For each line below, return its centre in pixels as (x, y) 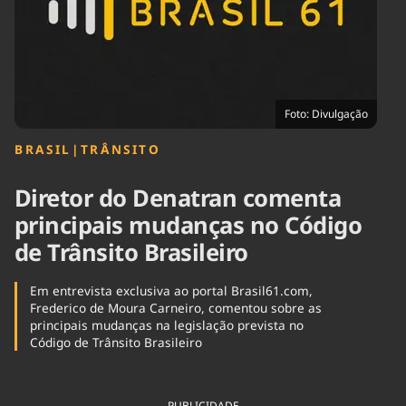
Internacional (165, 29)
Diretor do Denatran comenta (178, 198)
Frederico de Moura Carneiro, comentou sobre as (175, 308)
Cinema (35, 20)
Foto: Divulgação (326, 114)
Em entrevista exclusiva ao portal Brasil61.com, (171, 291)
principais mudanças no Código (188, 226)
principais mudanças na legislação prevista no (166, 325)
